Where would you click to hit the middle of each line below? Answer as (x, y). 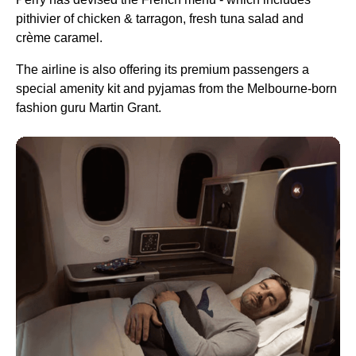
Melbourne (277, 89)
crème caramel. (59, 38)
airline (59, 70)
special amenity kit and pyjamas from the (132, 89)
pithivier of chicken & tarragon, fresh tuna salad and (160, 19)
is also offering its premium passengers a (193, 70)
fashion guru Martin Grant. (89, 108)
